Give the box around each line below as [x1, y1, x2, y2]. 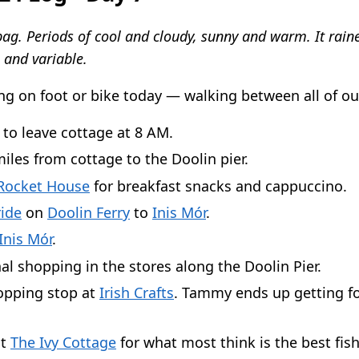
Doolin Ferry [47, 202, 130, 222]
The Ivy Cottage [10, 332, 116, 352]
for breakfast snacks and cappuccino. [90, 175, 347, 196]
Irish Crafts [99, 283, 174, 303]
